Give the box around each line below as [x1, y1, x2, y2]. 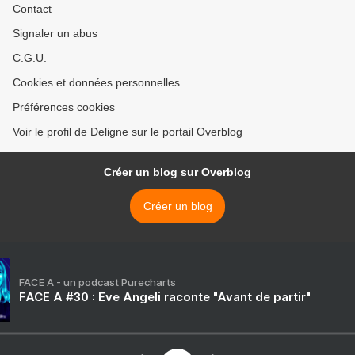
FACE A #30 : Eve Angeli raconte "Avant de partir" [19, 289, 311, 305]
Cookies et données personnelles [13, 76, 180, 90]
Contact [13, 2, 52, 16]
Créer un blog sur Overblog [104, 166, 251, 179]
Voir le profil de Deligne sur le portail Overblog [13, 125, 242, 139]
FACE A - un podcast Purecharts [19, 276, 176, 289]
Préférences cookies [13, 101, 115, 114]
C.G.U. [13, 52, 47, 65]
